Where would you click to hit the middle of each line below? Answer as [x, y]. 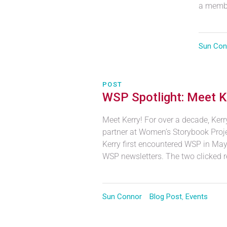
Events [197, 197]
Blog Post [166, 197]
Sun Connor [122, 197]
